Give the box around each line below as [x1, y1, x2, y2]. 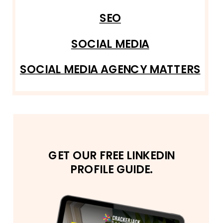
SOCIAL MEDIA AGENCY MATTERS [19, 61, 201, 78]
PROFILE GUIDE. [70, 161, 153, 178]
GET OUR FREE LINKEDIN [48, 147, 175, 164]
